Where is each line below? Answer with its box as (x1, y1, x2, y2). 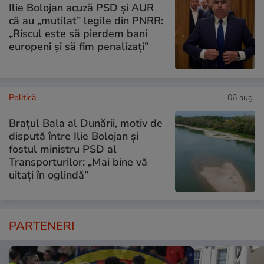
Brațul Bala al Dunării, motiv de (9, 115, 163, 130)
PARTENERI (9, 217, 74, 234)
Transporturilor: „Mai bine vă (9, 154, 147, 169)
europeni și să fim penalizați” (9, 39, 148, 54)
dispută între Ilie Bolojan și (9, 128, 138, 143)
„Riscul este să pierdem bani (9, 26, 147, 41)
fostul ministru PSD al (9, 141, 117, 156)
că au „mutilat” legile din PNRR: (9, 13, 163, 28)
